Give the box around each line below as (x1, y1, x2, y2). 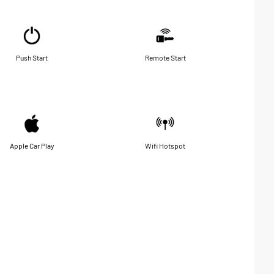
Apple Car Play (9, 141, 54, 150)
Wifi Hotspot (145, 141, 185, 150)
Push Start (16, 53, 48, 62)
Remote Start (144, 53, 186, 62)
